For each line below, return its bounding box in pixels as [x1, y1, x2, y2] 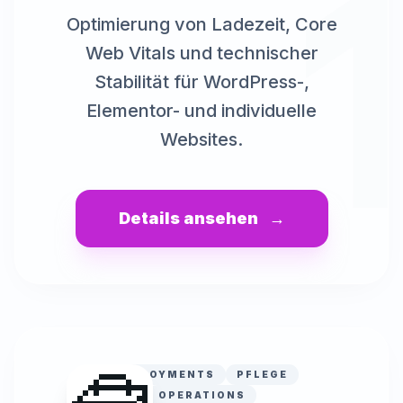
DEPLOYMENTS [115, 369, 215, 380]
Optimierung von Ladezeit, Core [66, 13, 337, 35]
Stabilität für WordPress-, [94, 71, 309, 93]
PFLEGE [237, 369, 288, 380]
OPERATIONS [157, 390, 246, 400]
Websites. [160, 129, 243, 150]
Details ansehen [118, 209, 258, 228]
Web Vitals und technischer [85, 42, 318, 64]
